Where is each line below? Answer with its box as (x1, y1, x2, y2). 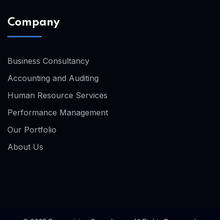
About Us (7, 142, 43, 152)
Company (7, 17, 60, 28)
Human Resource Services (7, 90, 108, 100)
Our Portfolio (7, 125, 56, 135)
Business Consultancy (7, 56, 89, 66)
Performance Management (7, 108, 108, 117)
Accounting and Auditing (7, 73, 99, 83)
